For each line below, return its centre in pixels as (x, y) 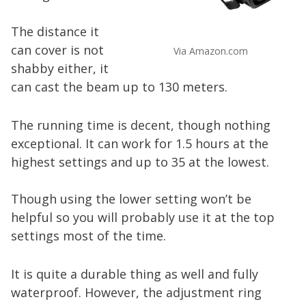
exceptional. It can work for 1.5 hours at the (140, 143)
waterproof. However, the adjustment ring (136, 292)
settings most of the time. (88, 235)
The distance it (55, 31)
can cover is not (57, 50)
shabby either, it (60, 68)
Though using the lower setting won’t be (131, 198)
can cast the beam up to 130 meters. (119, 86)
